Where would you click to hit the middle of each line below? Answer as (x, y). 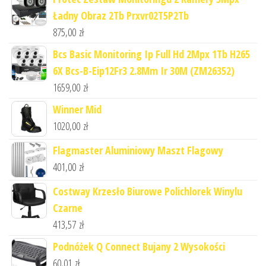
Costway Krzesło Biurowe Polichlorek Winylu (148, 191)
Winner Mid (77, 109)
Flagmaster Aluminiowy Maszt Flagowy (138, 150)
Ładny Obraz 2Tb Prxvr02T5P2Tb (121, 15)
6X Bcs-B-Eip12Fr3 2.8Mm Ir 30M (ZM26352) (144, 70)
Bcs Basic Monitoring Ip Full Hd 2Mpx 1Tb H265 (151, 54)
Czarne (68, 208)
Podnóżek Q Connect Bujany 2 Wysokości (139, 246)
